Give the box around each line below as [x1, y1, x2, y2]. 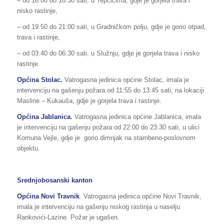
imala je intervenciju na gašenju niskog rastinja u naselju [16, 202, 180, 210]
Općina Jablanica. [16, 112, 74, 120]
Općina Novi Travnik [16, 192, 79, 200]
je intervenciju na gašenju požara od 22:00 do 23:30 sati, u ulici [16, 123, 199, 131]
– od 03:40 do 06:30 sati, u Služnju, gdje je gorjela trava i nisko [16, 49, 199, 57]
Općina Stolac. [16, 75, 64, 83]
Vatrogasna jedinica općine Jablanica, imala [74, 112, 201, 120]
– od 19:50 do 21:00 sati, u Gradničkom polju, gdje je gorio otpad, [16, 22, 206, 30]
